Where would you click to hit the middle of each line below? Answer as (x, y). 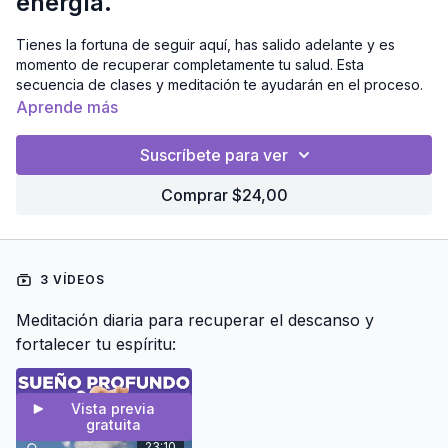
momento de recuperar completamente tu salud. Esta (190, 64)
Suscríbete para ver (214, 154)
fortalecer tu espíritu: (96, 343)
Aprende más (67, 106)
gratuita (113, 425)
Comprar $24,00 (224, 194)
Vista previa (113, 409)
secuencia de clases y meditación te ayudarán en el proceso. (219, 84)
